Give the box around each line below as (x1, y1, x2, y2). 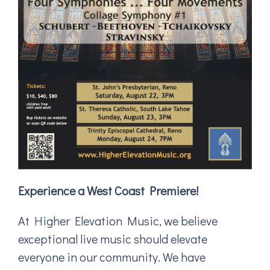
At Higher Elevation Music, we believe (18, 213, 218, 229)
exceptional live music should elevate (18, 231, 207, 247)
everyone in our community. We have (18, 249, 206, 265)
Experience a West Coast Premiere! (18, 183, 198, 199)
